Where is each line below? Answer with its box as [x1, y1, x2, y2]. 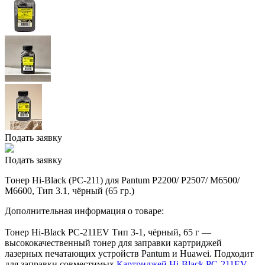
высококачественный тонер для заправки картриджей [5, 237, 222, 248]
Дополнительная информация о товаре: [5, 205, 164, 216]
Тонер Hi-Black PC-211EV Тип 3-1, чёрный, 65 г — [5, 227, 211, 237]
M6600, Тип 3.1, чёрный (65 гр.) [5, 185, 134, 196]
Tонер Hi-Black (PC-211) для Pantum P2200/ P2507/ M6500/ [5, 174, 240, 185]
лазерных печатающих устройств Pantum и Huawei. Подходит [5, 248, 254, 258]
